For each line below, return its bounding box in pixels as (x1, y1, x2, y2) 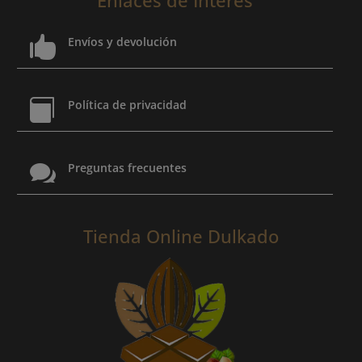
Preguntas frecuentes (67, 159, 187, 175)
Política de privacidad (67, 96, 187, 112)
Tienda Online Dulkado (83, 223, 279, 248)
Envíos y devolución (67, 33, 177, 49)
